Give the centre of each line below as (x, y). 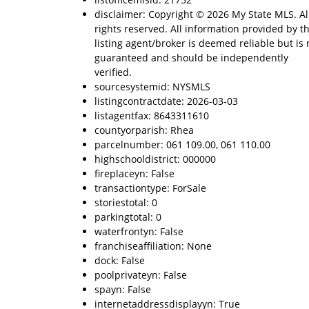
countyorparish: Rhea (144, 130)
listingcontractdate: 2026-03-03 (166, 101)
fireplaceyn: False (134, 173)
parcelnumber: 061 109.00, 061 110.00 (182, 144)
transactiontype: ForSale (150, 188)
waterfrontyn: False (139, 231)
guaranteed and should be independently (191, 58)
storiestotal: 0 (126, 202)
